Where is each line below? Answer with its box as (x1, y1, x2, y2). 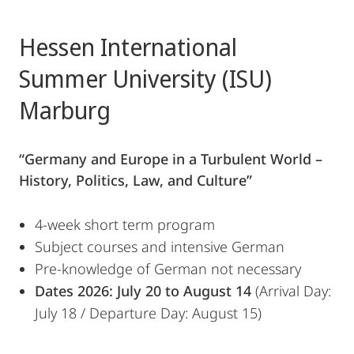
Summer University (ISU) (19, 62, 272, 95)
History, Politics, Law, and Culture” (19, 171, 252, 190)
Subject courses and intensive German (35, 237, 284, 256)
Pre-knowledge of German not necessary (35, 259, 301, 278)
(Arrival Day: (255, 281, 331, 300)
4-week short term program (35, 215, 215, 234)
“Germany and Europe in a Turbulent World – (19, 149, 322, 168)
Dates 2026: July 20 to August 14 (35, 281, 255, 300)
